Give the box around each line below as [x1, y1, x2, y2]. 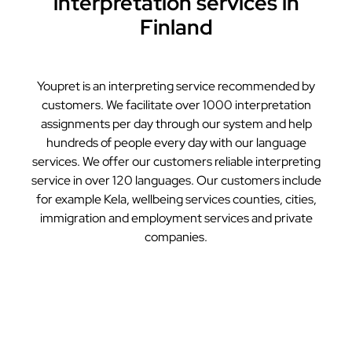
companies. [145, 229, 207, 246]
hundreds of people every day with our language [46, 134, 306, 152]
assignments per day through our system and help [40, 115, 312, 133]
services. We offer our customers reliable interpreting [31, 153, 321, 170]
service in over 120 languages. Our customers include [31, 172, 321, 189]
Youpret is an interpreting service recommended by [37, 78, 315, 95]
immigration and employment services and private [39, 210, 313, 227]
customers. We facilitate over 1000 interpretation [41, 97, 311, 114]
